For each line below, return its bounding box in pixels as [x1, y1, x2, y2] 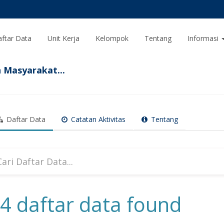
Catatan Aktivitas [69, 114, 125, 124]
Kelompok [95, 33, 128, 43]
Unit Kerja [47, 33, 79, 43]
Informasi [187, 33, 220, 43]
